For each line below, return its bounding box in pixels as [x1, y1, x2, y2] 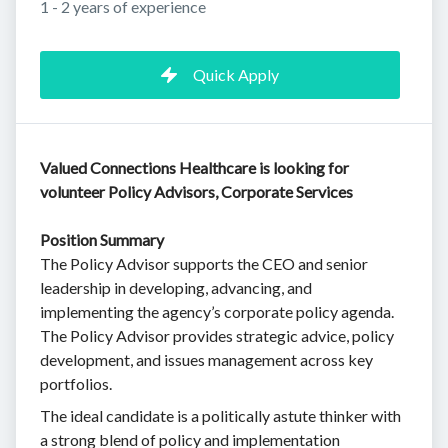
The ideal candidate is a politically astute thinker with [40, 406, 401, 426]
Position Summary [40, 230, 164, 250]
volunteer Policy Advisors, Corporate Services [40, 182, 353, 202]
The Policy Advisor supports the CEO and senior [40, 254, 368, 274]
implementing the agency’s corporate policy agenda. [40, 302, 394, 322]
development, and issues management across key [40, 350, 373, 370]
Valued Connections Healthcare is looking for [40, 158, 349, 178]
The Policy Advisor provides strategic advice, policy [40, 326, 394, 346]
